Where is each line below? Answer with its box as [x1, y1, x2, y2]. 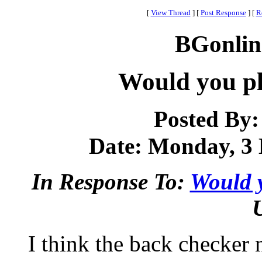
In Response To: [31, 169, 190, 194]
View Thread [150, 8, 191, 17]
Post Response [200, 8, 246, 17]
